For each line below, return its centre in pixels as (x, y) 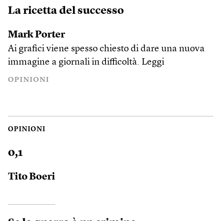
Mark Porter (37, 35)
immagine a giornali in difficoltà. (75, 62)
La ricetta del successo (66, 11)
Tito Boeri (32, 177)
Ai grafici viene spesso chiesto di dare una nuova (106, 49)
